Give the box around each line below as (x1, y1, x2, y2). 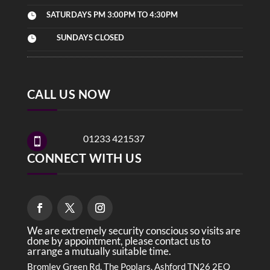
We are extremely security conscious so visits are (27, 224, 240, 237)
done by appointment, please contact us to (27, 234, 210, 248)
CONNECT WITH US (27, 151, 142, 166)
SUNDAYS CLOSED (56, 33, 124, 43)
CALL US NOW (27, 87, 111, 102)
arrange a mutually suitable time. (27, 245, 173, 258)
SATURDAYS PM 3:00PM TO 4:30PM (46, 10, 178, 20)
